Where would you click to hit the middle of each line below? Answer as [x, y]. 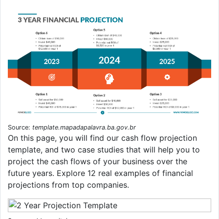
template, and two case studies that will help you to [104, 150]
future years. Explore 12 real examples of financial [100, 173]
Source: [20, 128]
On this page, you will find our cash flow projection [102, 138]
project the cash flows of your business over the [98, 162]
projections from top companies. [68, 185]
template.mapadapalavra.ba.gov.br [84, 128]
